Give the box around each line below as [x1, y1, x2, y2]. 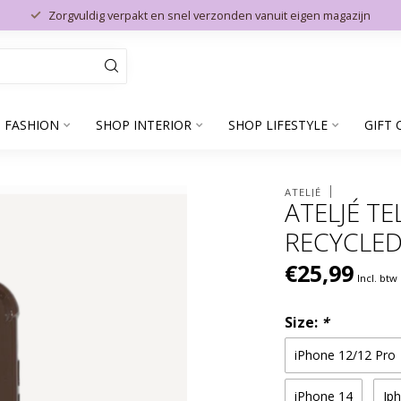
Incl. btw [357, 271, 398, 285]
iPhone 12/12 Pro [294, 346, 397, 363]
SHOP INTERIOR [95, 116, 192, 133]
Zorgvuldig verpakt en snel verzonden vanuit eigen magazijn [48, 7, 371, 23]
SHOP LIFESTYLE [227, 116, 328, 133]
